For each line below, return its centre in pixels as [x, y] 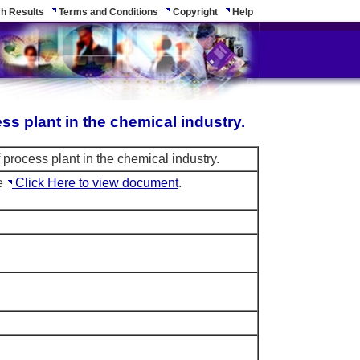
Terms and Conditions [107, 12]
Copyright [194, 12]
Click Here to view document [95, 183]
